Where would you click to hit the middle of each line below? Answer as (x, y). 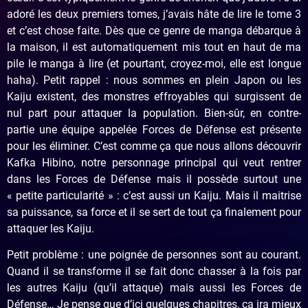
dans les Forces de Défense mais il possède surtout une (154, 179)
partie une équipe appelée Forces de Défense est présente (154, 129)
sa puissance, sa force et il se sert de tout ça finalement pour (154, 212)
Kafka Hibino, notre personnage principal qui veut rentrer (154, 162)
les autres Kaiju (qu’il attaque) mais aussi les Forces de (154, 288)
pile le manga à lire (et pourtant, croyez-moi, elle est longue (154, 63)
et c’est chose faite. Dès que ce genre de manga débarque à (154, 30)
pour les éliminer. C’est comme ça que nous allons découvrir (154, 146)
